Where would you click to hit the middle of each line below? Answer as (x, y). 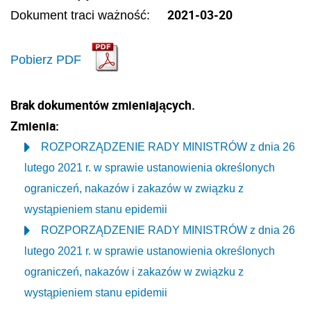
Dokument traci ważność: (82, 15)
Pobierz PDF (46, 60)
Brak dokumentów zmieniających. (103, 104)
